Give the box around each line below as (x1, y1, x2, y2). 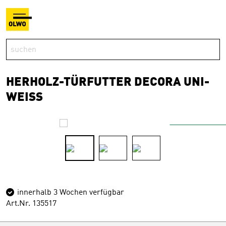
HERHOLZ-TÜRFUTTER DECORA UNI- (6, 77, 209, 89)
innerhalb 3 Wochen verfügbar (15, 189, 124, 197)
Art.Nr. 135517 (6, 200, 56, 208)
